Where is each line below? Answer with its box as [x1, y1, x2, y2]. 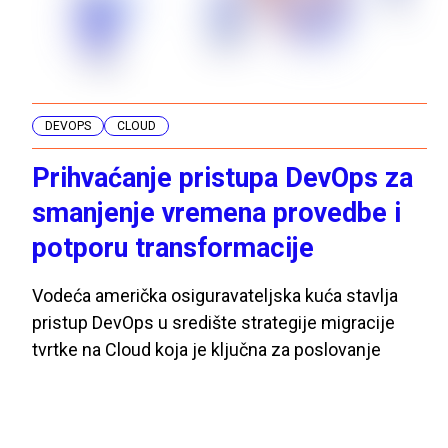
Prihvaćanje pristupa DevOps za [32, 161, 413, 194]
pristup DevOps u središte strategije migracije [32, 311, 395, 333]
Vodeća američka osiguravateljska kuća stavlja [32, 284, 398, 306]
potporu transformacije [32, 231, 314, 264]
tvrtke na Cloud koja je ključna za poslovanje [32, 338, 381, 360]
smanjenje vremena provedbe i [32, 196, 401, 229]
